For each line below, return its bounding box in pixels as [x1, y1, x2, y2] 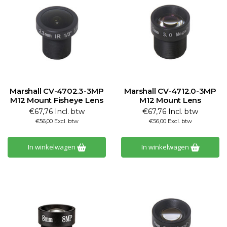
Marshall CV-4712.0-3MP [124, 86, 216, 96]
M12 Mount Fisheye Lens [10, 95, 103, 105]
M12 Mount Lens [139, 95, 201, 105]
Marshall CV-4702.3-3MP [10, 86, 104, 96]
